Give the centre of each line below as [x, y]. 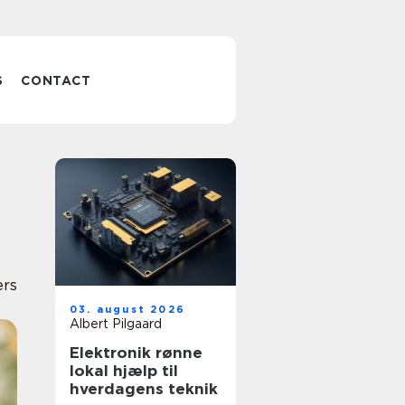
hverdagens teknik [144, 389]
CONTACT [56, 80]
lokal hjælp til [124, 371]
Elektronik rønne [136, 353]
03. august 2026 [127, 309]
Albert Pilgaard [116, 324]
